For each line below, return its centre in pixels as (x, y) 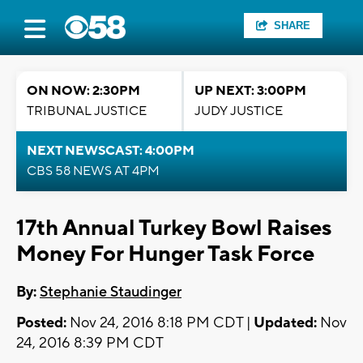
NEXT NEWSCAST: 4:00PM (111, 151)
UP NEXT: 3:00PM (250, 91)
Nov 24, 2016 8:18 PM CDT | (160, 323)
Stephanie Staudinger (111, 293)
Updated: (285, 323)
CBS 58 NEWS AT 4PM (93, 171)
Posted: (41, 323)
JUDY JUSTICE (239, 111)
